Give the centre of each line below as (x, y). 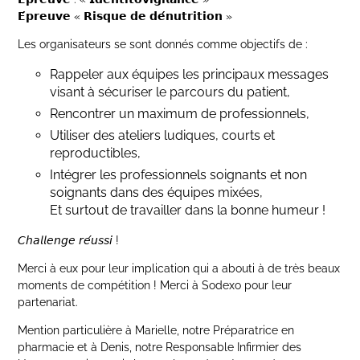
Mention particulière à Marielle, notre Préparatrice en (156, 330)
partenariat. (48, 302)
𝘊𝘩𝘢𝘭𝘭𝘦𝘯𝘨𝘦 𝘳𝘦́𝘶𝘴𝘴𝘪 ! (69, 240)
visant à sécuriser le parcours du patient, (170, 92)
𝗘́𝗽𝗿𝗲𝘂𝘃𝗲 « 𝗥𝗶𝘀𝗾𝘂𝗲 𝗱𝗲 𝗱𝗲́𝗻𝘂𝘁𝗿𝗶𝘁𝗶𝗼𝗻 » (125, 16)
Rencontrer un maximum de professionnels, (180, 114)
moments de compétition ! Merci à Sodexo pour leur (155, 285)
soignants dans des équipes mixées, (157, 192)
